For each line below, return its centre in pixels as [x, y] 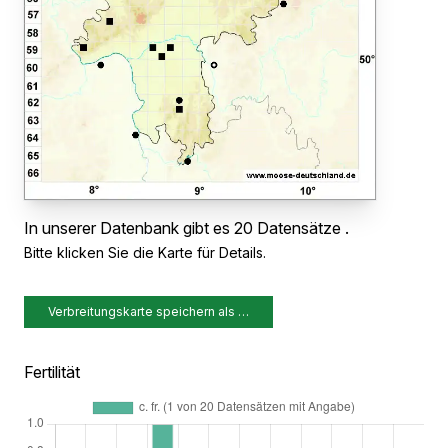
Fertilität [52, 371]
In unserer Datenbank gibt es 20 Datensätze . [186, 227]
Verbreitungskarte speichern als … [148, 311]
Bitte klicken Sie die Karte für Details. [145, 252]
